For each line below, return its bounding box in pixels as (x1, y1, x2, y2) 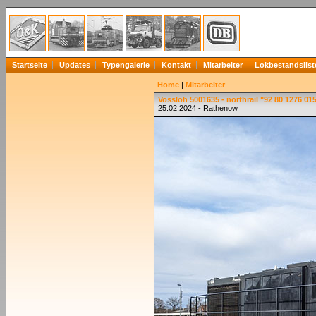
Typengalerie (102, 61, 150, 69)
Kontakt (162, 61, 191, 69)
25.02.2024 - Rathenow (158, 104, 238, 112)
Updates (59, 61, 90, 69)
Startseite (12, 61, 47, 69)
